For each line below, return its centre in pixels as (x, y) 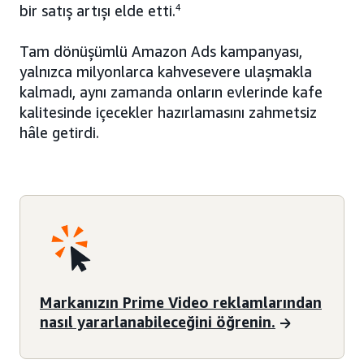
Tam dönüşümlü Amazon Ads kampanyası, (161, 52)
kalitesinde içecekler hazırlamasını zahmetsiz (168, 113)
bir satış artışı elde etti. (97, 11)
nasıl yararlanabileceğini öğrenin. (158, 321)
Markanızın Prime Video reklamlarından (181, 302)
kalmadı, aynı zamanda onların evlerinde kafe (171, 92)
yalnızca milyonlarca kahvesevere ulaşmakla (166, 72)
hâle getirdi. (59, 133)
